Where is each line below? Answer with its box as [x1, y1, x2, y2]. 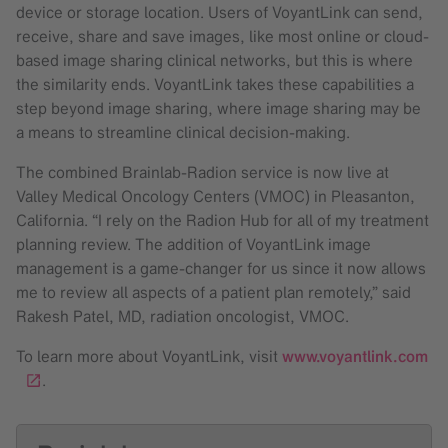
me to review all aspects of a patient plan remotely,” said [16, 280, 411, 303]
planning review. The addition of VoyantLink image [16, 232, 371, 255]
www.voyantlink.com [282, 344, 428, 367]
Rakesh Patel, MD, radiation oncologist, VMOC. [16, 304, 349, 327]
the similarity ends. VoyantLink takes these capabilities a [16, 72, 414, 95]
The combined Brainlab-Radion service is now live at [16, 160, 389, 183]
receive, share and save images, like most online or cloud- [16, 24, 429, 47]
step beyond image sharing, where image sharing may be [16, 96, 421, 119]
